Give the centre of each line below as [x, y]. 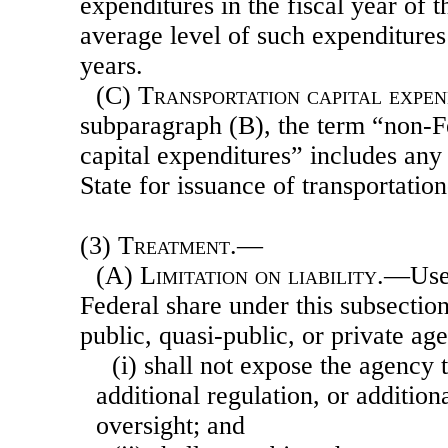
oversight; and [170, 426]
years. [111, 66]
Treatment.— [190, 246]
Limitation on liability [258, 276]
